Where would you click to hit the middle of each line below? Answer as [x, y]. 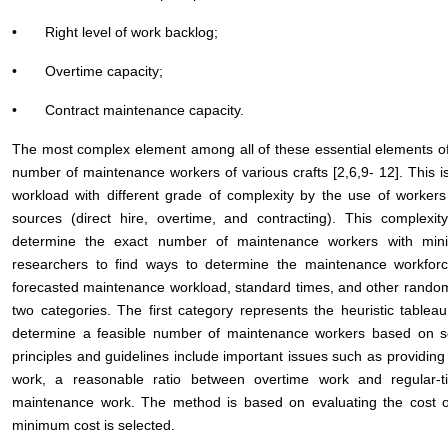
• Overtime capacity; [87, 71]
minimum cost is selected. [93, 425]
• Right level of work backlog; [115, 32]
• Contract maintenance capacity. [128, 110]
